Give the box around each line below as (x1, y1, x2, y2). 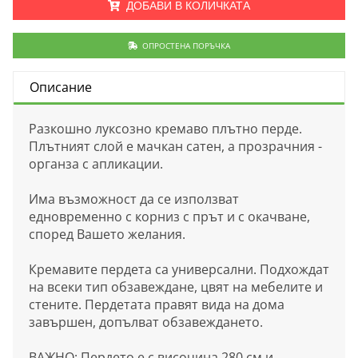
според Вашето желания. (29, 225, 189, 243)
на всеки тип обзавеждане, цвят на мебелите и (29, 277, 323, 296)
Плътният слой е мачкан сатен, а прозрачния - (29, 137, 322, 155)
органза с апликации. (29, 154, 163, 173)
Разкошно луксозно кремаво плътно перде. (29, 119, 302, 137)
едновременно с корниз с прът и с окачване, (29, 207, 310, 225)
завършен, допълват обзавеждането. (29, 312, 266, 331)
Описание (30, 78, 92, 97)
